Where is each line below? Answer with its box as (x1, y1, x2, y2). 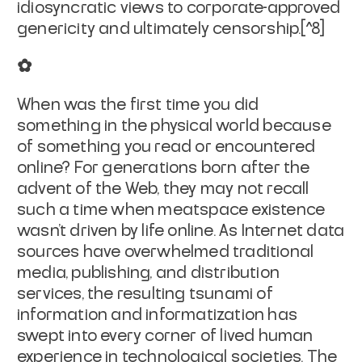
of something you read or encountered (17, 138, 316, 155)
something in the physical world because (17, 117, 331, 134)
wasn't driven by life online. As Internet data (17, 222, 345, 239)
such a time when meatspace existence (17, 201, 326, 218)
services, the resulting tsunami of (17, 285, 273, 302)
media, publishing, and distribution (17, 264, 280, 281)
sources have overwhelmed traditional (17, 243, 314, 260)
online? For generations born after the (17, 159, 310, 176)
